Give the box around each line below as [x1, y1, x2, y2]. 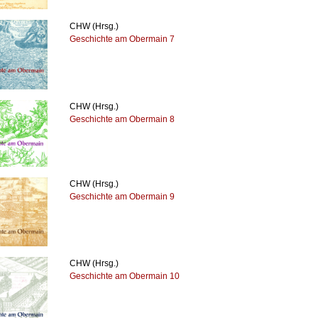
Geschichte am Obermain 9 [70, 192, 175, 202]
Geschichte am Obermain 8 [70, 114, 175, 124]
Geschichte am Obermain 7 [70, 34, 175, 45]
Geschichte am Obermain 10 [70, 271, 180, 282]
